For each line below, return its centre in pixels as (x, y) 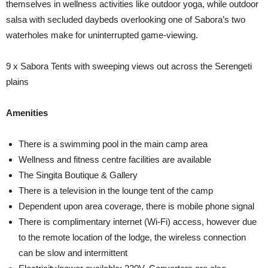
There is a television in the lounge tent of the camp (116, 191)
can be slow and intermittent (73, 253)
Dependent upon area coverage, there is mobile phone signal (136, 206)
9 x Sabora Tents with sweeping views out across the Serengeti (129, 66)
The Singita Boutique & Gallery (78, 175)
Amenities (27, 113)
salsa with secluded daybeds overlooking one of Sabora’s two (126, 19)
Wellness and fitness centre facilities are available (115, 159)
